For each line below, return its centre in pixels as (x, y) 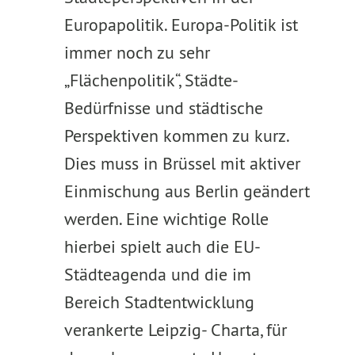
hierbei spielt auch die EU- (162, 246)
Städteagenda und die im (157, 274)
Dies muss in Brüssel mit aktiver (182, 163)
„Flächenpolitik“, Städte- (151, 80)
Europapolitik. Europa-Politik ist (181, 25)
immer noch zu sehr (137, 52)
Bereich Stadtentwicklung (159, 302)
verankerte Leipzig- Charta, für (175, 330)
